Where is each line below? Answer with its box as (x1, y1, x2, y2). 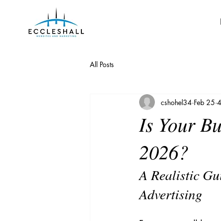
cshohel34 (161, 97, 192, 107)
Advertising (139, 184, 202, 203)
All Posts (90, 59, 114, 69)
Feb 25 (194, 97, 215, 107)
